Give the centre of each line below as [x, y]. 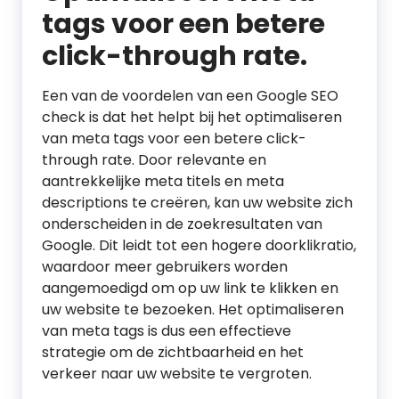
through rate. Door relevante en [154, 160]
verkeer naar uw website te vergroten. [177, 374]
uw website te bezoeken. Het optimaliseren [193, 309]
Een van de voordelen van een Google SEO [190, 96]
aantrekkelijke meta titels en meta [163, 181]
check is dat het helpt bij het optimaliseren [192, 117]
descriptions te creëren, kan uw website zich [197, 203]
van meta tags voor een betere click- [174, 138]
